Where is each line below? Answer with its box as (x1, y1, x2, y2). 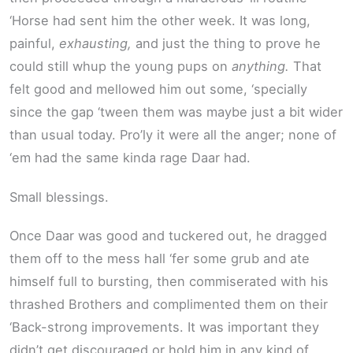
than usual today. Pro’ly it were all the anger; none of (9, 127, 336, 143)
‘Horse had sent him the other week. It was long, (9, 13, 310, 29)
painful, (9, 35, 59, 52)
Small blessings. (9, 188, 109, 205)
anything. (232, 58, 289, 75)
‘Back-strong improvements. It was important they (9, 319, 319, 336)
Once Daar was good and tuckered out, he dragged (9, 228, 327, 244)
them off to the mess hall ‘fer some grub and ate (9, 251, 310, 267)
